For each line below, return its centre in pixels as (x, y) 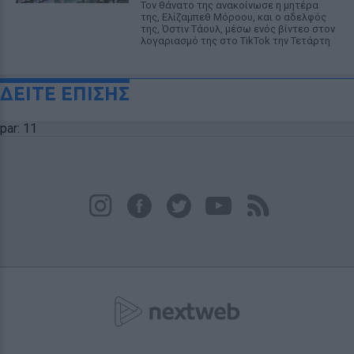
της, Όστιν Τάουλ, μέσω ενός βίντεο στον (237, 29)
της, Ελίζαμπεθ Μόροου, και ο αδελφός (233, 17)
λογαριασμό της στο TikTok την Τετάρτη (235, 41)
